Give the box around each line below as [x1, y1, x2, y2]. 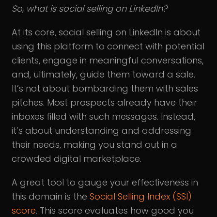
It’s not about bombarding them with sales [12, 82, 198, 94]
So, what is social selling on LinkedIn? [12, 2, 167, 15]
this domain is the [12, 190, 90, 202]
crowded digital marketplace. [12, 153, 141, 165]
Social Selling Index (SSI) [90, 190, 192, 202]
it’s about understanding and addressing [12, 124, 191, 137]
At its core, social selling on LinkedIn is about [12, 26, 201, 38]
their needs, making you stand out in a [12, 139, 177, 151]
